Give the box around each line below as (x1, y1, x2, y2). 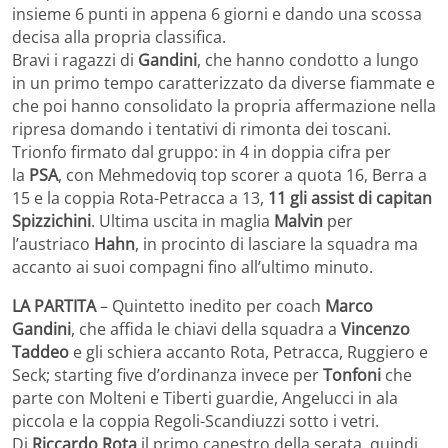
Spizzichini (12, 209, 91, 232)
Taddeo (12, 340, 69, 363)
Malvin (274, 209, 323, 232)
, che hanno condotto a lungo (197, 48, 419, 71)
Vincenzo (341, 317, 410, 340)
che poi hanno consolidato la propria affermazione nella (12, 94, 436, 117)
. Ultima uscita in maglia (91, 209, 274, 232)
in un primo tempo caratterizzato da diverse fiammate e (12, 71, 435, 94)
